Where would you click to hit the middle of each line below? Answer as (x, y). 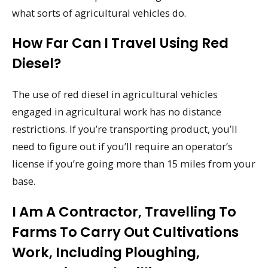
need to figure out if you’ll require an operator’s (122, 147)
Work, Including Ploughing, (106, 253)
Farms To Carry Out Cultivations (125, 232)
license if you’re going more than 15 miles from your (134, 164)
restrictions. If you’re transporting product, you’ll (125, 129)
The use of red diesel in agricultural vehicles (115, 95)
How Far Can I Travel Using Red (120, 43)
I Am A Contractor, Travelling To (124, 212)
